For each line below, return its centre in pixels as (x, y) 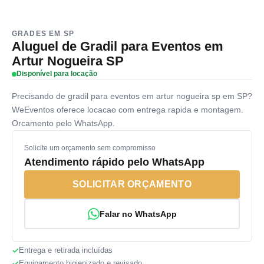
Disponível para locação (57, 74)
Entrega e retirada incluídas (66, 250)
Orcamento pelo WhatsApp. (63, 123)
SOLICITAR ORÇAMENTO (132, 184)
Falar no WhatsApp (138, 214)
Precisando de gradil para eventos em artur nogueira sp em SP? (132, 96)
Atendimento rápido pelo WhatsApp (114, 162)
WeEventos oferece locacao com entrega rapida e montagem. (128, 110)
